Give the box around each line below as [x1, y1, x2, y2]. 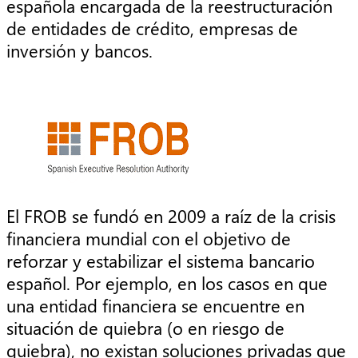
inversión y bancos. [6, 38, 162, 63]
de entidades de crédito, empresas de [6, 16, 298, 41]
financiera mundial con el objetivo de [6, 225, 291, 250]
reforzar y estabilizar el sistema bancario [6, 248, 315, 272]
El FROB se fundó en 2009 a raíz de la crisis [6, 203, 336, 228]
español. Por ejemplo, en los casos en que [6, 270, 328, 295]
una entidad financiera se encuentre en [6, 292, 304, 317]
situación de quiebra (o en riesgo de [6, 315, 284, 340]
